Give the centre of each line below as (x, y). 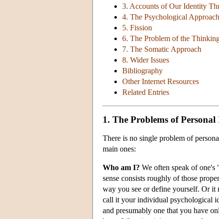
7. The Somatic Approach (162, 49)
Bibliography (142, 71)
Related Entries (146, 92)
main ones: (119, 149)
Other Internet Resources (161, 82)
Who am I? (121, 167)
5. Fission (137, 28)
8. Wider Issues (146, 60)
